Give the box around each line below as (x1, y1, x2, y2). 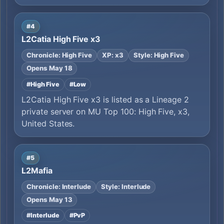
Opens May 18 (26, 64, 72, 72)
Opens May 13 (26, 195, 72, 204)
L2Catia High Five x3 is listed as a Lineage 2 (21, 94, 189, 105)
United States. (21, 118, 75, 129)
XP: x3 (102, 51, 123, 59)
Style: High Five (133, 51, 184, 59)
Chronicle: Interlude (26, 182, 91, 191)
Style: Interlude (101, 182, 151, 191)
